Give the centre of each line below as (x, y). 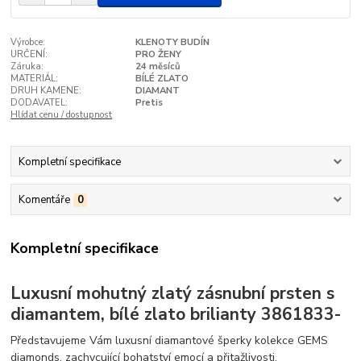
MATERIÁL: (35, 79)
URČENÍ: (29, 55)
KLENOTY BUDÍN (172, 43)
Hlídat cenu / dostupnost (62, 115)
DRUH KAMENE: (46, 91)
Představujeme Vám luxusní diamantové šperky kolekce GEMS (170, 340)
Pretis (149, 103)
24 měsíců (158, 67)
